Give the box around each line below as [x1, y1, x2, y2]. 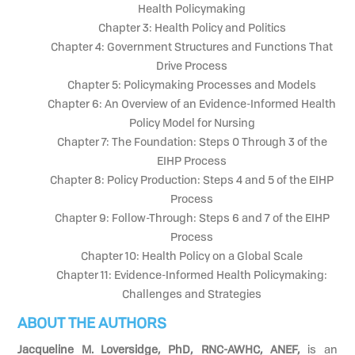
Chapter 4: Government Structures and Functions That [51, 38, 333, 54]
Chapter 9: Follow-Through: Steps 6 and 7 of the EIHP [54, 209, 330, 225]
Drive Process [156, 57, 227, 73]
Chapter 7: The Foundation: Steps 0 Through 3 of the [56, 133, 327, 149]
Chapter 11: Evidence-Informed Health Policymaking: [56, 266, 327, 282]
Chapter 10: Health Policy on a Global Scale [81, 247, 303, 263]
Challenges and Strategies [122, 285, 261, 301]
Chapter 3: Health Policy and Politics [97, 19, 286, 35]
